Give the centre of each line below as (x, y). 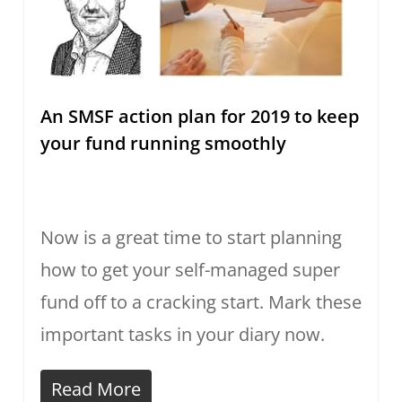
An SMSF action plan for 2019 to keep (199, 117)
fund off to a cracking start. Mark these (201, 302)
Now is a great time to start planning (191, 238)
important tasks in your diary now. (182, 335)
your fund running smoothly (163, 144)
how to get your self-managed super (190, 270)
